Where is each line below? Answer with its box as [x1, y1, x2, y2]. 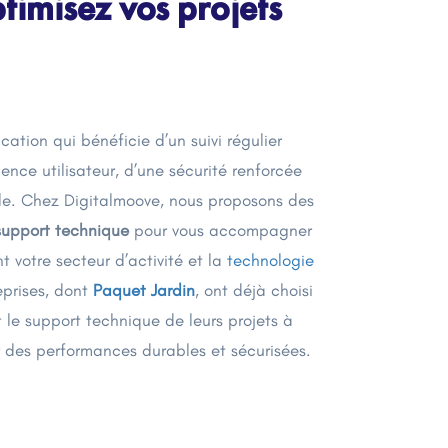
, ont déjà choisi [195, 280, 313, 300]
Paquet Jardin [93, 280, 195, 300]
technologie [227, 250, 314, 270]
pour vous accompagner [129, 220, 312, 240]
